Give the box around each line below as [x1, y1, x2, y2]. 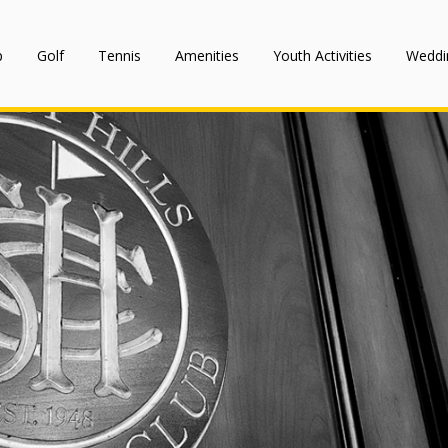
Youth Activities [273, 46, 372, 65]
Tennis [98, 46, 141, 65]
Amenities [175, 46, 239, 65]
